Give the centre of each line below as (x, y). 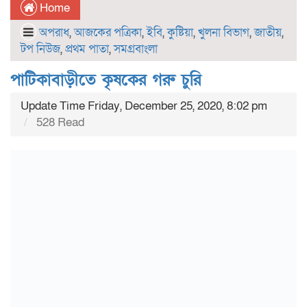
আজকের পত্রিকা (108, 33)
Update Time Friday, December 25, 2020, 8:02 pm (144, 106)
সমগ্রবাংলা (136, 49)
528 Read (59, 122)
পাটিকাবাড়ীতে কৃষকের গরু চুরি (106, 80)
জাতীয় (268, 33)
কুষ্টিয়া (180, 33)
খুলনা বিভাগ (224, 33)
